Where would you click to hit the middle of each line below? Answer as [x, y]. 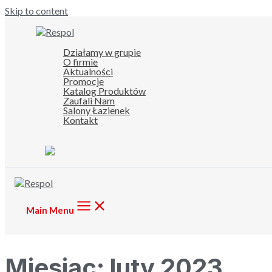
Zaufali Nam [89, 100]
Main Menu [50, 210]
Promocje [83, 81]
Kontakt [80, 120]
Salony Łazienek [97, 110]
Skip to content [36, 11]
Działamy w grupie [102, 52]
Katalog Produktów [104, 91]
